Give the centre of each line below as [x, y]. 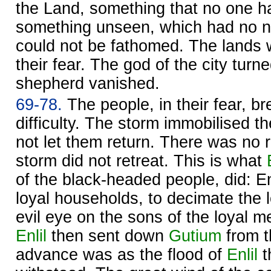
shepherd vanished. [88, 83]
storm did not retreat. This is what [141, 161]
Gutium [195, 236]
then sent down [108, 236]
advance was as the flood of [121, 254]
